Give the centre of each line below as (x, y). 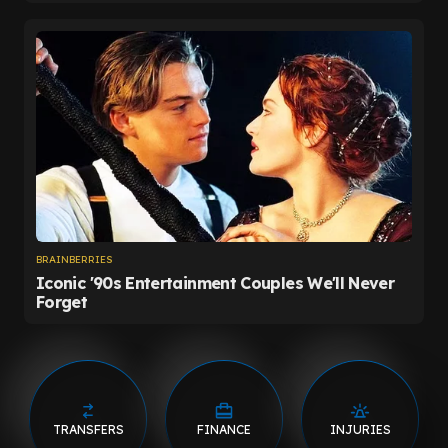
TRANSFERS (88, 429)
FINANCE (224, 429)
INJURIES (360, 429)
